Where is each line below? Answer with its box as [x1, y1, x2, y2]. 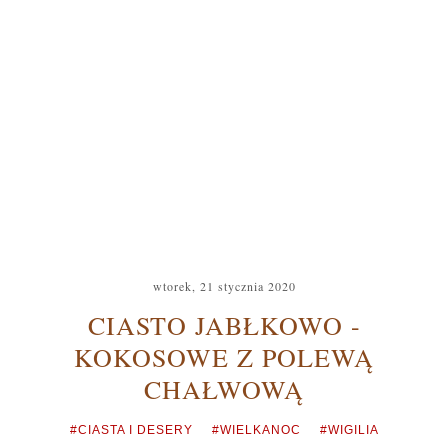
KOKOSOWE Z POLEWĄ [74, 340, 374, 374]
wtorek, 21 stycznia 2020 [152, 278, 296, 294]
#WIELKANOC [211, 423, 301, 437]
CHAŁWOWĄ [144, 372, 304, 406]
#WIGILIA [319, 423, 379, 437]
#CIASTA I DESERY [69, 423, 193, 437]
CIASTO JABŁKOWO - [87, 308, 361, 342]
